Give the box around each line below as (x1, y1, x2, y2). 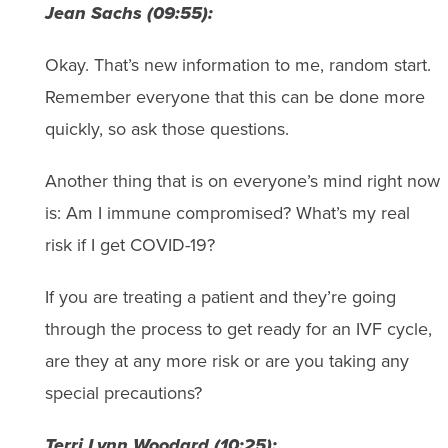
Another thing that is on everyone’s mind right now (44, 168, 440, 194)
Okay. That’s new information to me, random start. (44, 52, 431, 78)
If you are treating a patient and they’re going (44, 284, 396, 310)
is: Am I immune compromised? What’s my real (44, 200, 410, 226)
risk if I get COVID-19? (44, 232, 215, 258)
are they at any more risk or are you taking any (44, 348, 409, 374)
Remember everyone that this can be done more (44, 84, 425, 110)
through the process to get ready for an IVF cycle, (44, 316, 432, 342)
